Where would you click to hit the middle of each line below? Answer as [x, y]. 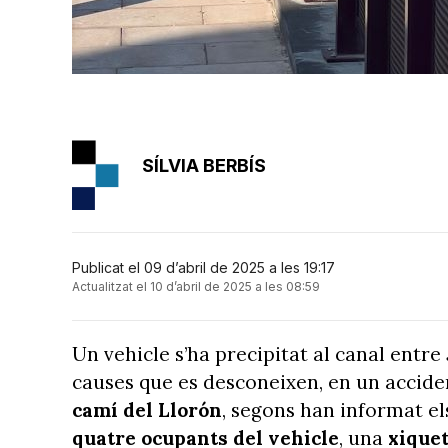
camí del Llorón [147, 410]
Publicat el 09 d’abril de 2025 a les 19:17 [203, 267]
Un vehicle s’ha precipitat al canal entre [259, 354]
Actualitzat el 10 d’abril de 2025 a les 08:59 [196, 286]
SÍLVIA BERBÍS [204, 165]
